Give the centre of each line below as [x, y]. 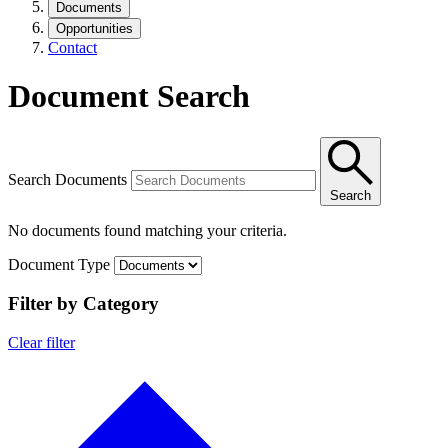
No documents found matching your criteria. [147, 230]
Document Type [59, 264]
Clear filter [41, 342]
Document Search [129, 96]
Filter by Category [83, 304]
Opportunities [94, 28]
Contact [72, 47]
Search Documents [67, 179]
